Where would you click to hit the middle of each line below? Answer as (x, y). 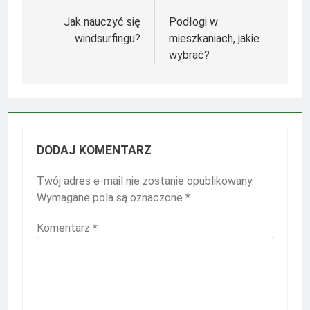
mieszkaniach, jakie (214, 39)
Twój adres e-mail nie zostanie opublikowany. (145, 181)
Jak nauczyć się (102, 22)
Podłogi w (193, 22)
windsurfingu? (108, 39)
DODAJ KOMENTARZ (94, 151)
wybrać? (189, 55)
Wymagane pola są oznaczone (111, 198)
